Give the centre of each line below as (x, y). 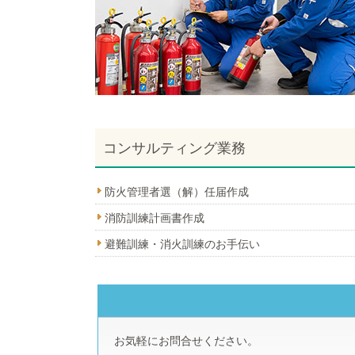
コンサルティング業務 (174, 148)
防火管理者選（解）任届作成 (177, 192)
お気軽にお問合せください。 (186, 341)
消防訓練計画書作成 (155, 218)
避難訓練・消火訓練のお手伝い (182, 244)
